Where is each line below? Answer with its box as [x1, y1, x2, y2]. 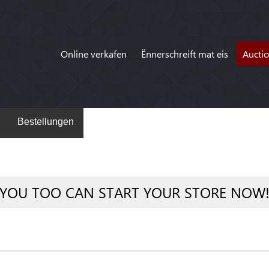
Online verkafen [60, 47, 127, 60]
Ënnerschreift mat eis [141, 47, 228, 60]
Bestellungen [17, 116, 74, 127]
